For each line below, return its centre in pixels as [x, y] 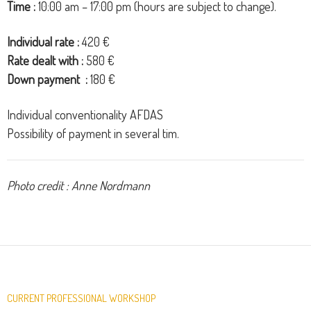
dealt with [57, 61]
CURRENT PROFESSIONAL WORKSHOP [81, 299]
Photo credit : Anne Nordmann [78, 186]
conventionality [91, 115]
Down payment [46, 79]
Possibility [30, 134]
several [142, 134]
